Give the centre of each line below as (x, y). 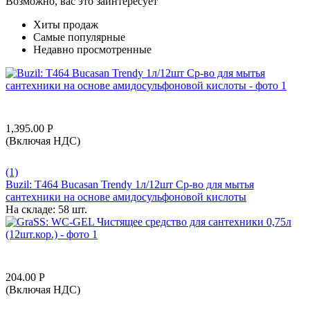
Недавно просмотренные (92, 49)
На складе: (30, 209)
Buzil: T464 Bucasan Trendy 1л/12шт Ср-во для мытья (130, 184)
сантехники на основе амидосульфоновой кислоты (126, 197)
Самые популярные (79, 37)
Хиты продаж (66, 24)
